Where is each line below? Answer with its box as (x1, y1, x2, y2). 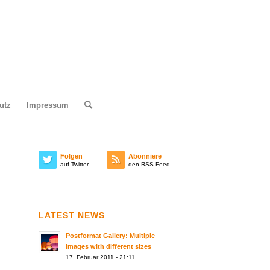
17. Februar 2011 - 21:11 (65, 254, 135, 260)
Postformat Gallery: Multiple (65, 232, 155, 239)
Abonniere (128, 152, 162, 160)
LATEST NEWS (38, 210, 105, 220)
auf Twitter (60, 161, 89, 168)
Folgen (60, 152, 83, 160)
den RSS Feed (128, 161, 171, 168)
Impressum (26, 101, 69, 110)
